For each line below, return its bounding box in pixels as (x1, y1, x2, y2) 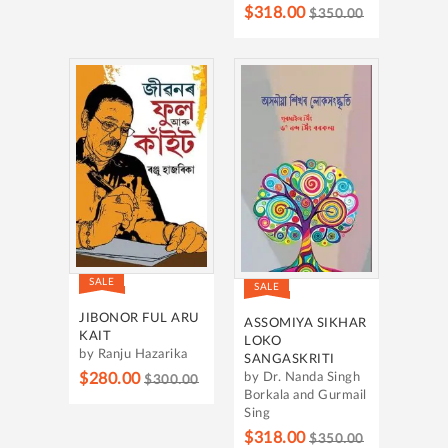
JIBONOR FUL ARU (79, 311, 200, 325)
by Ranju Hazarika (79, 347, 188, 361)
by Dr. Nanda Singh (244, 371, 360, 385)
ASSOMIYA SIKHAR (244, 317, 367, 331)
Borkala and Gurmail (244, 389, 367, 403)
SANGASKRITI (244, 353, 335, 367)
